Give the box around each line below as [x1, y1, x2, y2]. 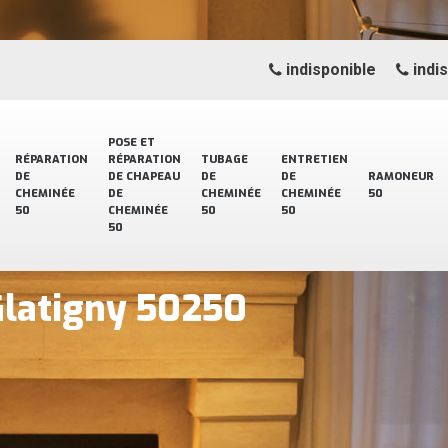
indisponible [282, 60, 376, 79]
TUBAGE [201, 152, 248, 167]
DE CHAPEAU [108, 169, 180, 184]
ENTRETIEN [281, 152, 348, 167]
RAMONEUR [368, 169, 434, 184]
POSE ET [108, 135, 155, 150]
